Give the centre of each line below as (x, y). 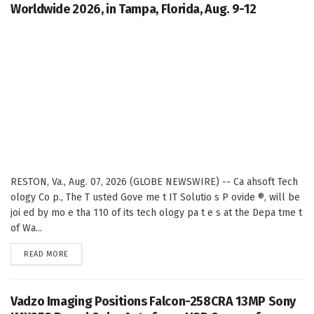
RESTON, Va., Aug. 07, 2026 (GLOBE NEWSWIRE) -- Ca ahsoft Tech (154, 182)
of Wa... (26, 228)
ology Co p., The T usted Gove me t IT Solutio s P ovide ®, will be (155, 198)
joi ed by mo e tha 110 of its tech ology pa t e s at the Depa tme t (156, 213)
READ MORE (46, 254)
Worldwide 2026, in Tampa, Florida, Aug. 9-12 (134, 9)
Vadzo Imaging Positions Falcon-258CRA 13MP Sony (153, 302)
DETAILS (82, 254)
